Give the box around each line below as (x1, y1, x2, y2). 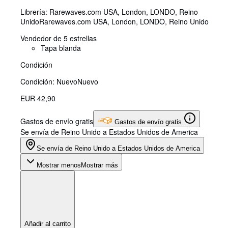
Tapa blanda (41, 43, 81, 53)
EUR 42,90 (20, 93, 55, 104)
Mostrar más (81, 161, 118, 169)
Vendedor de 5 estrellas (20, 33, 97, 44)
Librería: (20, 7, 49, 17)
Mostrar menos (37, 161, 81, 169)
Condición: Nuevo (20, 76, 77, 87)
